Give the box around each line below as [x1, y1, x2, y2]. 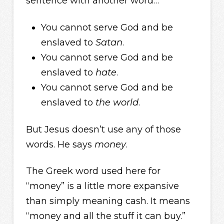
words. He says [25, 138, 94, 150]
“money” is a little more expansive [25, 180, 179, 192]
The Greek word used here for [25, 165, 160, 177]
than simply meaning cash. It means [25, 195, 190, 207]
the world [95, 97, 138, 108]
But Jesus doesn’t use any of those [25, 123, 181, 135]
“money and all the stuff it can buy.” [25, 210, 185, 222]
